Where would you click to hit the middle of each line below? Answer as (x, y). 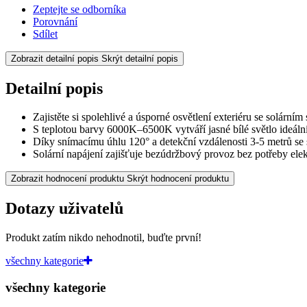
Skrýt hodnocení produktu (178, 179)
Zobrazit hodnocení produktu (67, 179)
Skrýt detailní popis (140, 58)
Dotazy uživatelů (64, 209)
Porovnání (55, 21)
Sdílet (45, 34)
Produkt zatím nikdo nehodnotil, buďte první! (103, 238)
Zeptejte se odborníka (79, 9)
